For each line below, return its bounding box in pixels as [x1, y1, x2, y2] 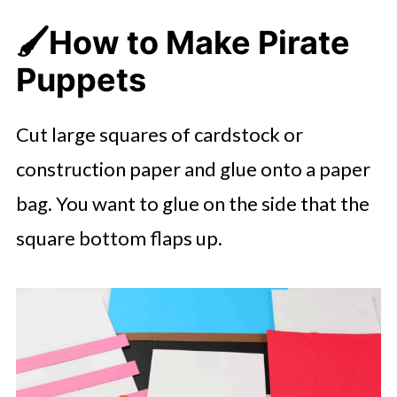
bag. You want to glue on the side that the [15, 191, 370, 215]
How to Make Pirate [48, 23, 350, 62]
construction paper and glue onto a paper [15, 157, 370, 181]
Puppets [15, 60, 146, 99]
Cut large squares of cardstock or [15, 122, 303, 146]
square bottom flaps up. [15, 226, 222, 250]
